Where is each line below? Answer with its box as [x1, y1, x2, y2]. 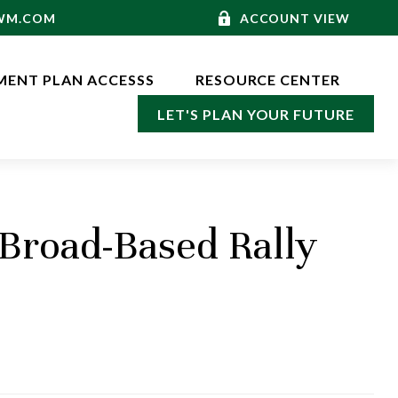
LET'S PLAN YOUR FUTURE [157, 106, 355, 123]
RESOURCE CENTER [195, 71, 341, 89]
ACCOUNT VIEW [239, 10, 351, 26]
